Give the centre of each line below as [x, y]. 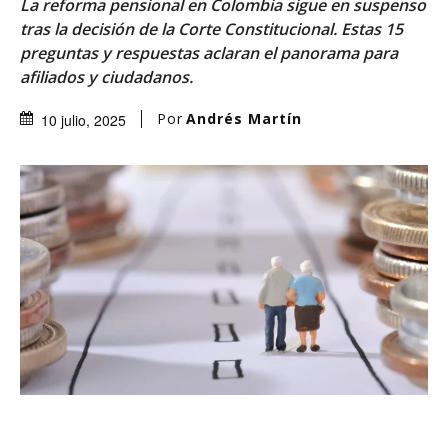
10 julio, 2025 [83, 119]
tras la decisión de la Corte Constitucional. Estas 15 [211, 28]
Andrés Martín [244, 118]
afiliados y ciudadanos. [106, 76]
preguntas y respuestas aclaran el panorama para [209, 52]
